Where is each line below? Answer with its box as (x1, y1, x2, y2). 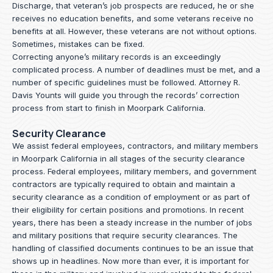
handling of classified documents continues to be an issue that (12, 243, 253, 253)
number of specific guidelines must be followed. (12, 77, 199, 87)
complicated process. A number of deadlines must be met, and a (12, 64, 260, 74)
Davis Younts (12, 90, 62, 100)
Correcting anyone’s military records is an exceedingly (12, 51, 221, 62)
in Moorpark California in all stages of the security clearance (12, 154, 245, 164)
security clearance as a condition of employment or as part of (12, 192, 250, 202)
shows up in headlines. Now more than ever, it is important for (12, 256, 249, 266)
